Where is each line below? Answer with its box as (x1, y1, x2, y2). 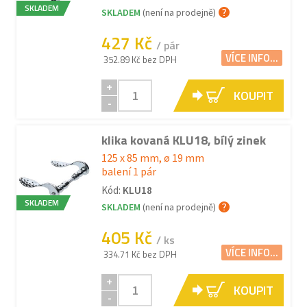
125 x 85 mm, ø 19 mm (101, 151, 204, 164)
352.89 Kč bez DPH (103, 53, 177, 66)
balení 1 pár (101, 164, 156, 178)
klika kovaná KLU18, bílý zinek (101, 131, 266, 149)
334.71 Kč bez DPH (103, 247, 177, 261)
